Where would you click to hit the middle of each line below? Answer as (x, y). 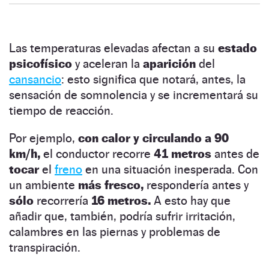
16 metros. (122, 200)
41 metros (183, 153)
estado (236, 48)
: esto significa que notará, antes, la (153, 79)
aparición (169, 63)
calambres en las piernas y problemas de (115, 231)
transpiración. (45, 247)
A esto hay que (192, 200)
